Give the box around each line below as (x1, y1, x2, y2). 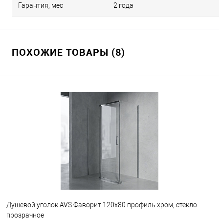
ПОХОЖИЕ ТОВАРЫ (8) (12, 45, 125, 59)
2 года (113, 1, 133, 9)
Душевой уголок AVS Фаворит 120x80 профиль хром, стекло (6, 201, 197, 209)
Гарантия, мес (18, 1, 63, 9)
